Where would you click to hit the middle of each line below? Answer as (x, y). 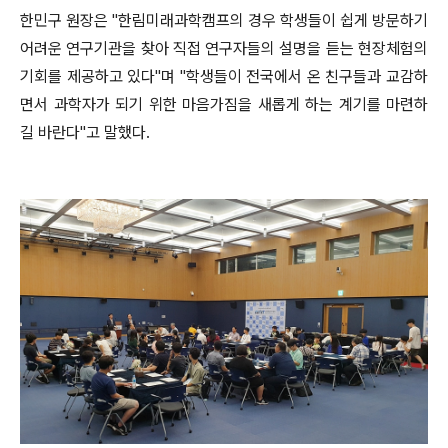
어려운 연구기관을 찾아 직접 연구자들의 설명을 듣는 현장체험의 (224, 48)
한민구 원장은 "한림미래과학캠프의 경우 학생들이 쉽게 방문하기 (224, 20)
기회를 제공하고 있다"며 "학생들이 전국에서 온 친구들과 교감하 (224, 76)
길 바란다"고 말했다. (85, 132)
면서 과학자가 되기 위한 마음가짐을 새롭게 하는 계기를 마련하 (224, 104)
